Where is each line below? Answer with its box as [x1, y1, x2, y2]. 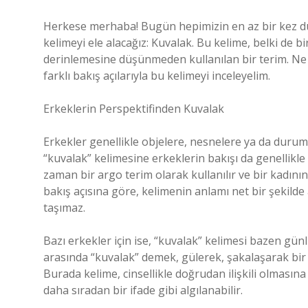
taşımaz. [43, 200, 85, 215]
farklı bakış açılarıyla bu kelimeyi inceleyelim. [43, 68, 270, 83]
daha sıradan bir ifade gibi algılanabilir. [43, 283, 243, 298]
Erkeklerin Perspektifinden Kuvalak [43, 101, 224, 116]
